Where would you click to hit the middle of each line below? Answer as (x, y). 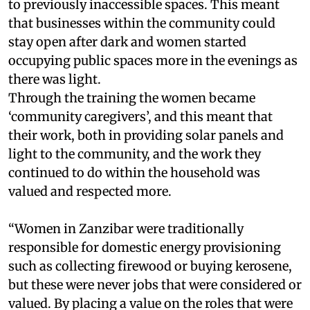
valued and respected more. (90, 191)
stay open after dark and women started (127, 42)
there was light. (55, 79)
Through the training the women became (132, 98)
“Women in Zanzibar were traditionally (126, 228)
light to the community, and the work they (135, 154)
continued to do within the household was (134, 172)
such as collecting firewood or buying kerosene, (150, 266)
